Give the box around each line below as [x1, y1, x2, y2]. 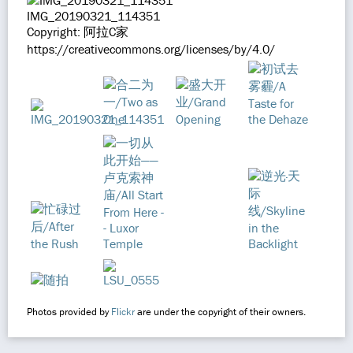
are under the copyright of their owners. [135, 305, 306, 318]
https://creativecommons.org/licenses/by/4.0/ [27, 41, 275, 57]
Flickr [111, 305, 135, 318]
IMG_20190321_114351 [27, 8, 160, 24]
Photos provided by [27, 305, 111, 318]
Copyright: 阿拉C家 [27, 24, 128, 39]
